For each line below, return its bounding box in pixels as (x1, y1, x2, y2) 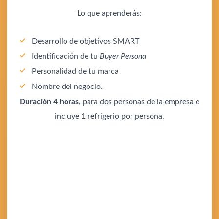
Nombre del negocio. (32, 82, 105, 90)
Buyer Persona (100, 52, 146, 60)
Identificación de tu (32, 52, 100, 60)
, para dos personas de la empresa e (79, 97, 199, 106)
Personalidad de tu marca (32, 67, 119, 75)
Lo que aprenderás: (77, 9, 142, 17)
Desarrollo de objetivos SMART (32, 37, 139, 45)
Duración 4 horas (20, 97, 79, 106)
